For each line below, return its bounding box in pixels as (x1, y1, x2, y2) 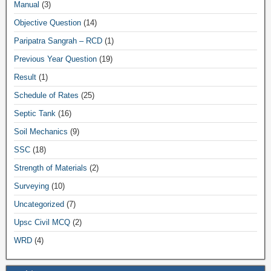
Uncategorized (14, 200, 64, 209)
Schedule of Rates (14, 91, 79, 100)
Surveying (14, 181, 49, 191)
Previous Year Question (14, 54, 97, 64)
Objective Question (14, 18, 81, 27)
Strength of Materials (14, 163, 87, 172)
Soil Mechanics (14, 127, 68, 136)
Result (14, 73, 36, 82)
